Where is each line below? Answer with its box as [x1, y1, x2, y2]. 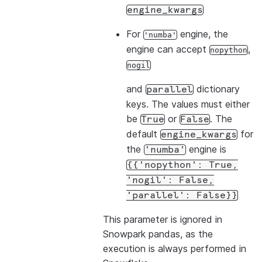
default [126, 128, 160, 140]
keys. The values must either [126, 98, 250, 110]
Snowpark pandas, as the [103, 228, 213, 240]
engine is [186, 143, 226, 155]
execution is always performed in [103, 243, 246, 254]
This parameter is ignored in [103, 213, 222, 225]
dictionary [194, 83, 240, 95]
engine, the [177, 28, 228, 40]
